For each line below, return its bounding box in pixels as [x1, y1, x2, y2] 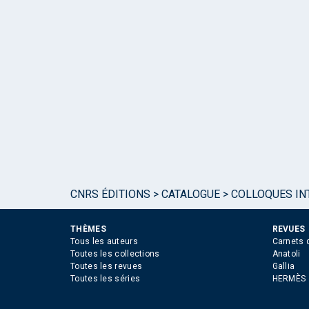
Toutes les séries [70, 274, 141, 284]
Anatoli [272, 249, 301, 259]
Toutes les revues [70, 261, 143, 272]
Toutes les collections [70, 249, 160, 259]
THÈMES [70, 224, 106, 235]
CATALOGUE [161, 188, 220, 201]
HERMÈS [272, 274, 306, 284]
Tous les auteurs [70, 237, 138, 247]
